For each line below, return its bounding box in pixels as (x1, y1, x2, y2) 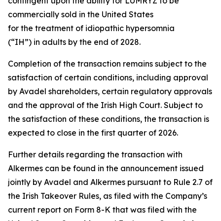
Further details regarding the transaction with (8, 149, 183, 159)
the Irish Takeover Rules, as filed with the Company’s (8, 191, 207, 201)
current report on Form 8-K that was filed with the (8, 205, 197, 215)
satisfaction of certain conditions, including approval (8, 73, 208, 82)
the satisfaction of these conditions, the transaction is (8, 114, 209, 124)
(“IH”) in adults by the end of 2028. (8, 37, 141, 47)
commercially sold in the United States (8, 9, 153, 19)
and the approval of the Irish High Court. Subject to (8, 100, 203, 110)
